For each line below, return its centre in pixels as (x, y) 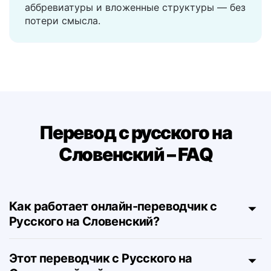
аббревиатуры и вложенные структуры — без (135, 38)
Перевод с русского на (135, 163)
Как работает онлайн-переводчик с (113, 237)
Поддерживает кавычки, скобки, (104, 24)
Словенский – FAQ (135, 184)
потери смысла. (63, 51)
